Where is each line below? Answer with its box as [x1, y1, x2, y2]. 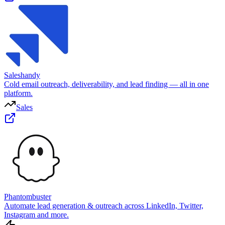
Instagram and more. [4, 210, 69, 219]
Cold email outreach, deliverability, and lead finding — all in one [4, 79, 209, 88]
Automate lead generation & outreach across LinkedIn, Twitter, [4, 201, 203, 210]
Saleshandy [4, 70, 40, 79]
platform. [4, 88, 33, 97]
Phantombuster [4, 192, 51, 201]
